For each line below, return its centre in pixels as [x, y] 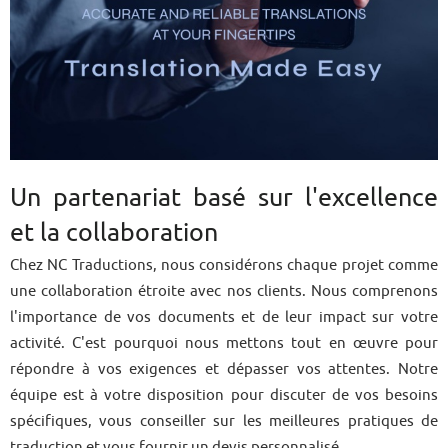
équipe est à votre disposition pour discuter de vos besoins [224, 394]
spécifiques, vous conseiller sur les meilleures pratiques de [224, 420]
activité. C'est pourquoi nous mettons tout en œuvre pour [224, 342]
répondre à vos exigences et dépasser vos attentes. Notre [224, 368]
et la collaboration [114, 232]
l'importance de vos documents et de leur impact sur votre [224, 316]
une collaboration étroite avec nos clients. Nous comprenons [224, 290]
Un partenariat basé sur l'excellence [224, 197]
